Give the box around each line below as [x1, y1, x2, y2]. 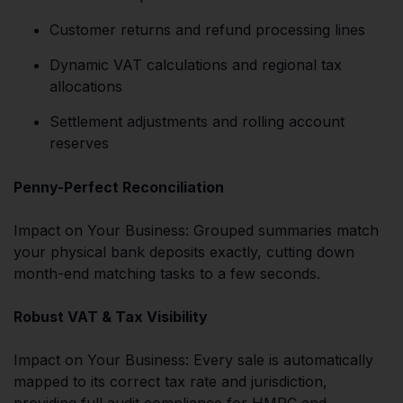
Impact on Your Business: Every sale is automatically [13, 350, 373, 369]
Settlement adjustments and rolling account [49, 112, 345, 130]
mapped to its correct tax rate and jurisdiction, [13, 372, 327, 390]
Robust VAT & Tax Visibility [13, 307, 208, 326]
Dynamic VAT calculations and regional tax [49, 55, 342, 74]
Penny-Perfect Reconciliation [13, 177, 224, 196]
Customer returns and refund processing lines [49, 20, 365, 39]
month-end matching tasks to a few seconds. [13, 264, 320, 282]
